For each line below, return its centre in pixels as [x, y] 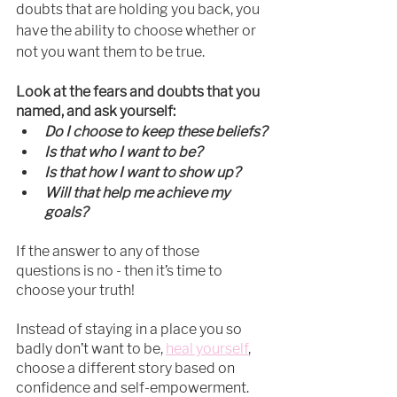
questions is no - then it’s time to [121, 271]
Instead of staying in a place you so [130, 330]
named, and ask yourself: [96, 112]
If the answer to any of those [109, 252]
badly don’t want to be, [91, 349]
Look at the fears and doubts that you [139, 92]
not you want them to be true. [110, 52]
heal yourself [207, 349]
